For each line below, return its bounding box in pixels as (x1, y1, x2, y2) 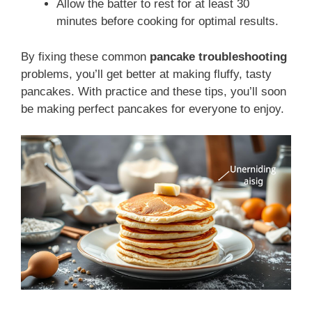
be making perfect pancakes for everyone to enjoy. (21, 102, 284, 116)
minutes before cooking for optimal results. (56, 15, 279, 29)
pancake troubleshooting (150, 49, 287, 63)
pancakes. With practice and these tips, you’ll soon (21, 84, 286, 98)
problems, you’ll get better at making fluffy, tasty (21, 67, 272, 81)
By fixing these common (21, 49, 150, 63)
